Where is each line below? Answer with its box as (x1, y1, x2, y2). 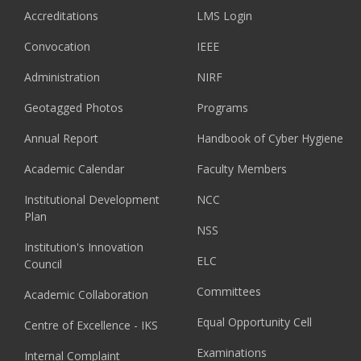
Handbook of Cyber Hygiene (197, 131, 343, 146)
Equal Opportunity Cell (197, 314, 312, 330)
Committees (197, 284, 261, 299)
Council (24, 256, 62, 272)
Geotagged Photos (24, 100, 123, 115)
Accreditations (24, 8, 98, 23)
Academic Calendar (24, 161, 124, 176)
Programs (197, 100, 248, 115)
